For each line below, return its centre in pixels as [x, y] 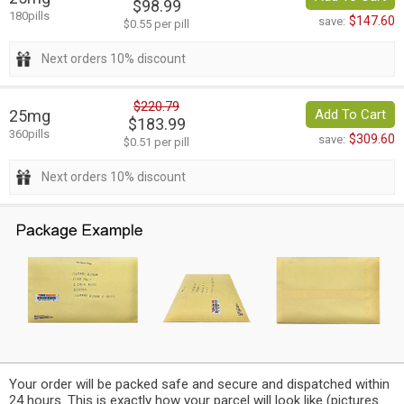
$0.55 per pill [156, 24]
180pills [29, 16]
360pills [29, 134]
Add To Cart [350, 115]
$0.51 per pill [156, 142]
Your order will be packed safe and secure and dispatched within [199, 384]
